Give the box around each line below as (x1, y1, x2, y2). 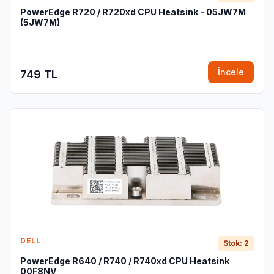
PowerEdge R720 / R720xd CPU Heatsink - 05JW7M (20, 7, 246, 17)
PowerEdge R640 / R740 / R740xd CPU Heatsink (20, 256, 229, 266)
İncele (218, 67, 244, 77)
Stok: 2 (223, 239, 249, 248)
